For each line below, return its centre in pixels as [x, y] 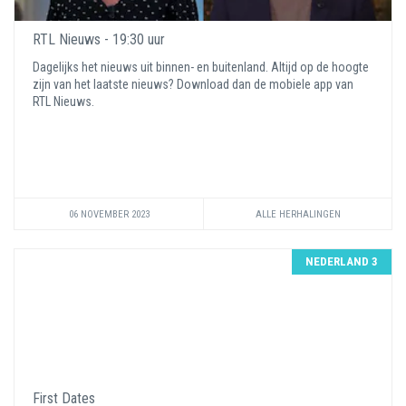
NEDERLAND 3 [342, 261]
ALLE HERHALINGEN [298, 214]
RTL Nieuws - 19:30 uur [99, 39]
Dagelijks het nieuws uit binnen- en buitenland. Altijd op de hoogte [201, 67]
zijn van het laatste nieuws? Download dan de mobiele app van [193, 84]
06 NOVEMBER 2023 [109, 214]
